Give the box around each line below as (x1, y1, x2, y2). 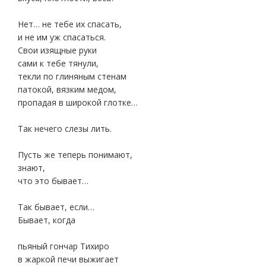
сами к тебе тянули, (18, 58, 99, 69)
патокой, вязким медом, (18, 84, 116, 95)
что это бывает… (18, 175, 88, 186)
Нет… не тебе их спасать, (18, 18, 122, 30)
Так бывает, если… (18, 201, 94, 213)
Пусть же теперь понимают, (18, 149, 132, 160)
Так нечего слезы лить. (18, 123, 112, 134)
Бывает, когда (18, 214, 75, 226)
